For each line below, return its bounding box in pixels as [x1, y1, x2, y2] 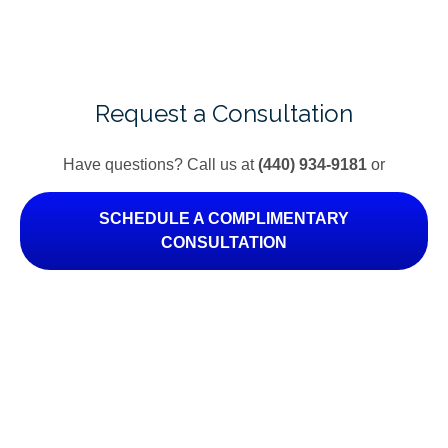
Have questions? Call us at [63, 156, 258, 173]
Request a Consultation [95, 99, 353, 128]
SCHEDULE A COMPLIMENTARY [99, 210, 349, 227]
